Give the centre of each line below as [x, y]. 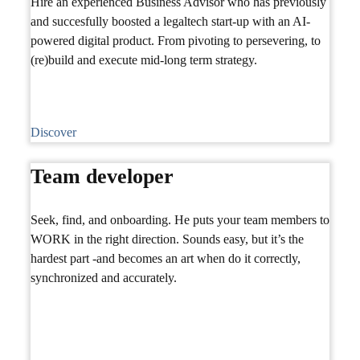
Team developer [102, 176]
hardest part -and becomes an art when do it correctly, [166, 258]
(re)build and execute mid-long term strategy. [144, 59]
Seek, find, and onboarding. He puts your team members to [180, 219]
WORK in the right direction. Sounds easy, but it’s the [167, 239]
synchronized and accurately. [104, 277]
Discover [53, 132]
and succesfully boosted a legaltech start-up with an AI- [170, 21]
